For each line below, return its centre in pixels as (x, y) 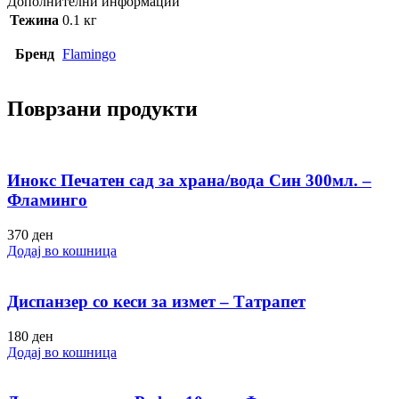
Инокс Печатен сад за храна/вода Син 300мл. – (189, 181)
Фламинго (47, 200)
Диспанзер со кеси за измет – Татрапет (156, 301)
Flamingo (89, 53)
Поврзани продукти (102, 108)
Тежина (34, 20)
